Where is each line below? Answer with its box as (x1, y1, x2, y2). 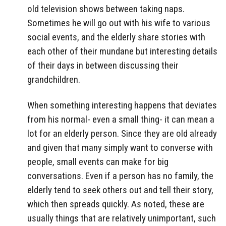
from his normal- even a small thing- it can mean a (27, 113, 214, 125)
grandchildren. (27, 73, 80, 85)
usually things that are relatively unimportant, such (27, 212, 216, 224)
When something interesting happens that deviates (27, 99, 217, 111)
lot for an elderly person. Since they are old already (27, 127, 217, 139)
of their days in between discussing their (27, 59, 179, 71)
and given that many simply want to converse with (27, 141, 213, 153)
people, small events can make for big (27, 155, 168, 167)
